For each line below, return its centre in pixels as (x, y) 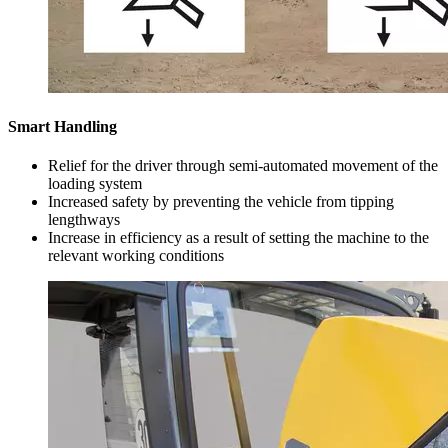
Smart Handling (62, 127)
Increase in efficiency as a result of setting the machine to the (238, 238)
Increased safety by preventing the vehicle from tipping (221, 202)
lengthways (84, 220)
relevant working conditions (136, 256)
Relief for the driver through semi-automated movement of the (243, 166)
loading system (95, 184)
